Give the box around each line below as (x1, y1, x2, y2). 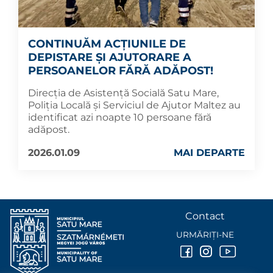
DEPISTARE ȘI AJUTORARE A (28, 50, 191, 64)
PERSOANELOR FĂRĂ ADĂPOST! (28, 63, 213, 77)
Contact (185, 210, 225, 222)
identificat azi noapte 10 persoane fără (28, 111, 211, 123)
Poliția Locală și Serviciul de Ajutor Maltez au (28, 99, 241, 111)
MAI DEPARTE (174, 146, 245, 158)
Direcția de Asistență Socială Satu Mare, (28, 87, 219, 99)
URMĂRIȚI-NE (175, 230, 234, 239)
